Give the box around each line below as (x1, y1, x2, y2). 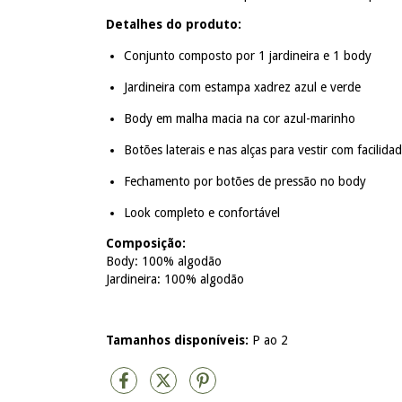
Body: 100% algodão (106, 254, 222, 268)
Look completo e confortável (124, 205, 280, 220)
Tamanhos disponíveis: (106, 333, 249, 347)
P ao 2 (249, 333, 288, 347)
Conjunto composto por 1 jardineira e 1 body (124, 48, 371, 63)
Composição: (106, 236, 186, 250)
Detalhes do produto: (106, 17, 241, 31)
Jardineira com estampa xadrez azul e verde (124, 80, 361, 94)
